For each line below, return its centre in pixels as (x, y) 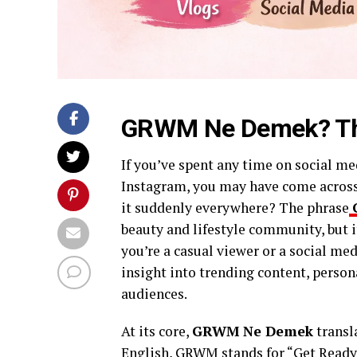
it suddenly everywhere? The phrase (235, 207)
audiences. (154, 293)
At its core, (157, 331)
